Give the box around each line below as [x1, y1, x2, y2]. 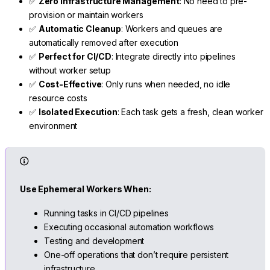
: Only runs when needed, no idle [101, 79, 231, 90]
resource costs [29, 93, 87, 104]
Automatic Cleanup [38, 24, 121, 34]
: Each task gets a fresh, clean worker [117, 107, 263, 118]
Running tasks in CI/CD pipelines [44, 208, 169, 219]
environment [29, 121, 78, 131]
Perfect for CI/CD [38, 51, 111, 62]
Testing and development [44, 236, 145, 246]
